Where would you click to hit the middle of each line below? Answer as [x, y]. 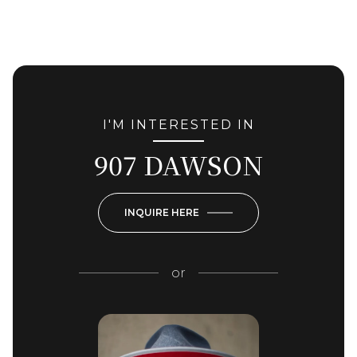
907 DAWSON [178, 164]
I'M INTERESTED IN [178, 124]
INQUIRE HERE [162, 212]
